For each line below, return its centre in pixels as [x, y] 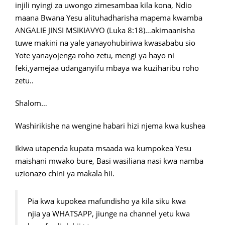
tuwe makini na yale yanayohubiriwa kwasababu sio [105, 43]
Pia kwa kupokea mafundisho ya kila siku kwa [107, 201]
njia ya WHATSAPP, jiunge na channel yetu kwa [109, 213]
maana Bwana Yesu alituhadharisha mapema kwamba [109, 18]
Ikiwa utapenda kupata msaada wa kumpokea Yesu [103, 148]
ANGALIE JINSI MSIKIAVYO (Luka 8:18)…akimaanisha [105, 30]
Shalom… [31, 103]
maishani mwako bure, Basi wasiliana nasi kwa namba [109, 161]
